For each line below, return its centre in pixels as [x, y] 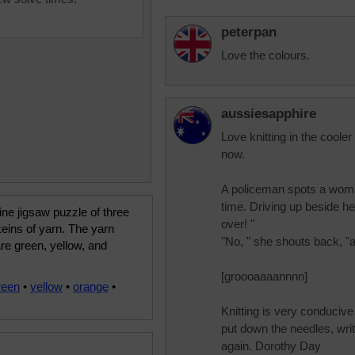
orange [91, 286]
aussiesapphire [269, 114]
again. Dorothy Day [271, 346]
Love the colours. [265, 55]
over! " [238, 224]
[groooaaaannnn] [264, 276]
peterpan [249, 32]
